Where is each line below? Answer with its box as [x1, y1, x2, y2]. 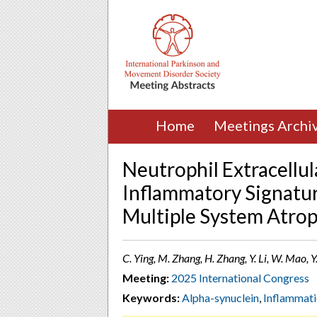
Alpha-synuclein [182, 291, 259, 304]
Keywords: [122, 291, 180, 304]
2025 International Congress [171, 271, 309, 284]
